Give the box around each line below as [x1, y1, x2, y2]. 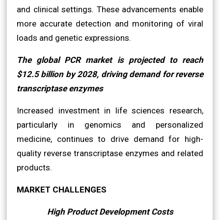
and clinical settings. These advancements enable [17, 4, 203, 14]
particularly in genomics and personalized [17, 119, 203, 130]
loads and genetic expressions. [17, 32, 131, 43]
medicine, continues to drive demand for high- [17, 134, 203, 144]
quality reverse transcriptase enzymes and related [17, 148, 203, 158]
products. [17, 162, 52, 172]
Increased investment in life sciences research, [17, 105, 203, 115]
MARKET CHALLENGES [17, 184, 107, 194]
